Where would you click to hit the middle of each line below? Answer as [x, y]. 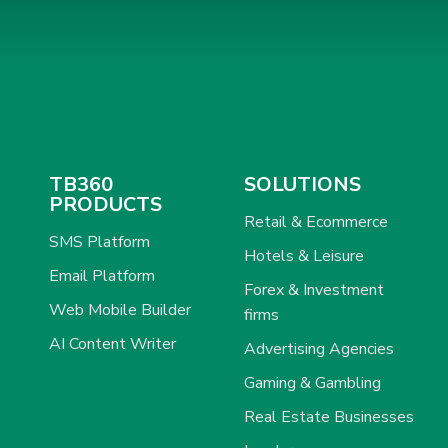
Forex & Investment [314, 289]
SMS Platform [100, 241]
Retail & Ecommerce [316, 221]
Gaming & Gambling [312, 382]
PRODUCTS [106, 204]
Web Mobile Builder [120, 309]
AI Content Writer [113, 343]
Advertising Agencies [319, 348]
